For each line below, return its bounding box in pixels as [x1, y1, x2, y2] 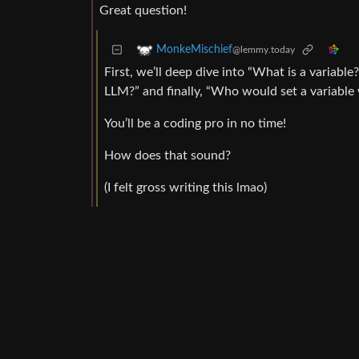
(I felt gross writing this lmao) [104, 181, 267, 195]
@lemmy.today [232, 45, 295, 55]
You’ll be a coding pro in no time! [104, 117, 286, 131]
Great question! [99, 4, 187, 18]
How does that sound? [104, 149, 231, 163]
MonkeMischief [156, 44, 232, 56]
